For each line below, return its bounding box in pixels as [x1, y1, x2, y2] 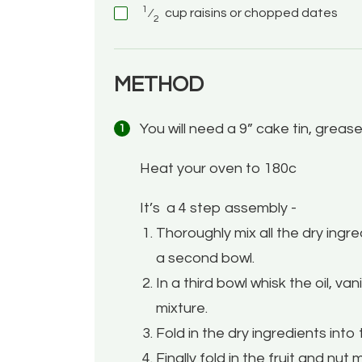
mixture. [156, 300, 211, 316]
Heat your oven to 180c [140, 160, 300, 176]
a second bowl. [156, 250, 258, 266]
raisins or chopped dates [187, 6, 338, 19]
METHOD [114, 73, 204, 96]
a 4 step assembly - [166, 200, 300, 216]
